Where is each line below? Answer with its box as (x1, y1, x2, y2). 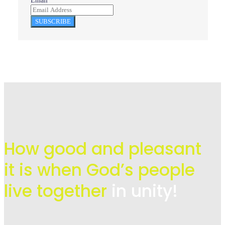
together (37, 179, 111, 203)
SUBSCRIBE (35, 18, 71, 26)
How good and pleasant (4, 137, 201, 161)
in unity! (111, 179, 178, 203)
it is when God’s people (4, 158, 195, 182)
